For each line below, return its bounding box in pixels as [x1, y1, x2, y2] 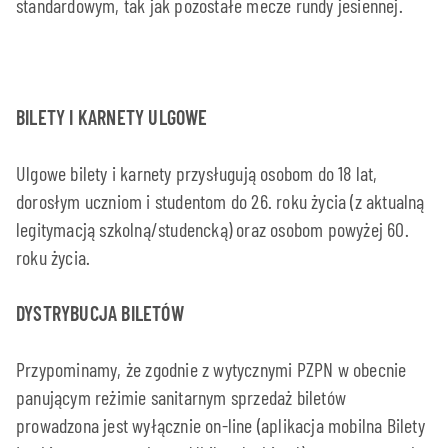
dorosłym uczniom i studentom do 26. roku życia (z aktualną [16, 188, 425, 213]
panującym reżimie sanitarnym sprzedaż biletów [16, 384, 347, 409]
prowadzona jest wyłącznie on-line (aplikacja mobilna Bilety [16, 412, 425, 437]
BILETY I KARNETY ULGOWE [16, 104, 208, 129]
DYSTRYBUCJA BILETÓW [16, 300, 184, 325]
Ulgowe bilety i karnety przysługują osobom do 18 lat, [16, 160, 378, 185]
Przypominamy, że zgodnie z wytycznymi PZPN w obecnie [16, 356, 407, 381]
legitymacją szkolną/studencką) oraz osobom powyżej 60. [16, 216, 409, 241]
